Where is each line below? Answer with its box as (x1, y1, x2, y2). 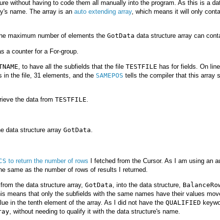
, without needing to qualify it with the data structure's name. (9, 207, 180, 215)
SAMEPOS (96, 71, 123, 79)
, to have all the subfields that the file (18, 62, 126, 70)
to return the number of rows (6, 157, 88, 165)
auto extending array (74, 8, 132, 16)
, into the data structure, (112, 181, 183, 189)
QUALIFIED (165, 198, 201, 206)
